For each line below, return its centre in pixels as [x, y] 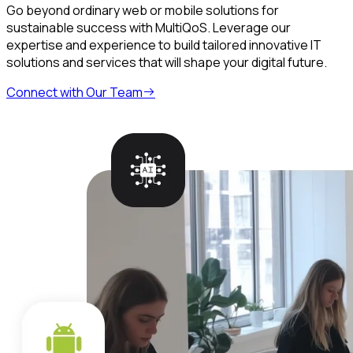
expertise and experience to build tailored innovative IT [164, 45]
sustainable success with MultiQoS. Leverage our [149, 27]
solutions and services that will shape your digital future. [167, 62]
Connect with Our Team [74, 92]
